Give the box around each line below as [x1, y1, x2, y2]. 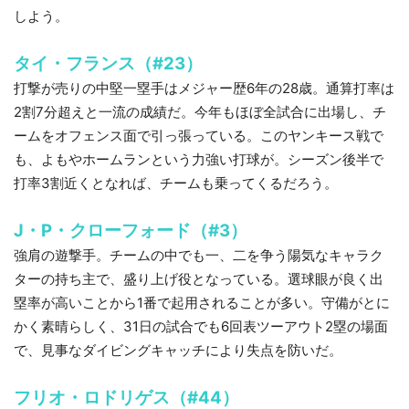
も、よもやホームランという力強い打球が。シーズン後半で [14, 151, 383, 169]
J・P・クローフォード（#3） [14, 220, 247, 242]
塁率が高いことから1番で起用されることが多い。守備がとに [14, 294, 390, 312]
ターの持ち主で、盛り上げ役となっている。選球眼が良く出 [14, 270, 383, 288]
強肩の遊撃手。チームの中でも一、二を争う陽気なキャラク [14, 246, 383, 265]
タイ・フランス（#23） [14, 53, 203, 75]
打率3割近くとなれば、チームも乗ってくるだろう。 [14, 174, 338, 193]
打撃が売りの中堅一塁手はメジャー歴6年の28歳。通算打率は [14, 79, 394, 98]
